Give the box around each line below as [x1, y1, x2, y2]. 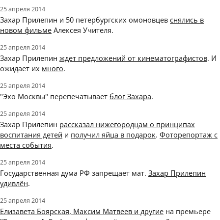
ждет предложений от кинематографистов [59, 53, 207, 63]
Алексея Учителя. [52, 25, 113, 35]
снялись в [170, 15, 204, 25]
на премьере [164, 206, 211, 217]
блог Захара [110, 91, 151, 102]
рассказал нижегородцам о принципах [59, 119, 195, 130]
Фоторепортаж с [160, 130, 218, 140]
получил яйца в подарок [71, 130, 156, 140]
